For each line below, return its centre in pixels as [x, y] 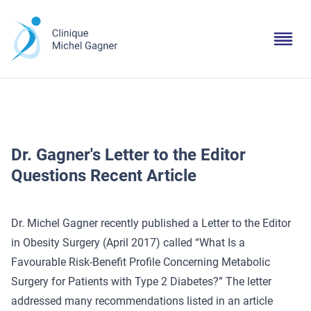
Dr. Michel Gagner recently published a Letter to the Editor [151, 223]
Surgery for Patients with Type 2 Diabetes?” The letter [141, 281]
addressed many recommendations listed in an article [142, 301]
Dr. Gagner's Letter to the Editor [128, 155]
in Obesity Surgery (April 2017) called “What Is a [128, 243]
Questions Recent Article [104, 176]
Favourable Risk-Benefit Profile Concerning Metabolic [141, 262]
